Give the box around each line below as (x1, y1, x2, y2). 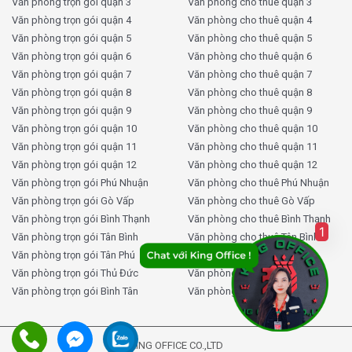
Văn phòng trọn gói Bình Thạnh (12, 213, 150, 225)
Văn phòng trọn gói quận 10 (12, 123, 137, 134)
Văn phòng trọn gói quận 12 (12, 159, 137, 170)
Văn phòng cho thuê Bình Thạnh (188, 213, 331, 225)
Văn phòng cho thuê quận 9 (188, 104, 312, 116)
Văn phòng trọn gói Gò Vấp (12, 195, 134, 207)
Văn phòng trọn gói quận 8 (12, 86, 131, 98)
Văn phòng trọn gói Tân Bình (12, 231, 138, 243)
